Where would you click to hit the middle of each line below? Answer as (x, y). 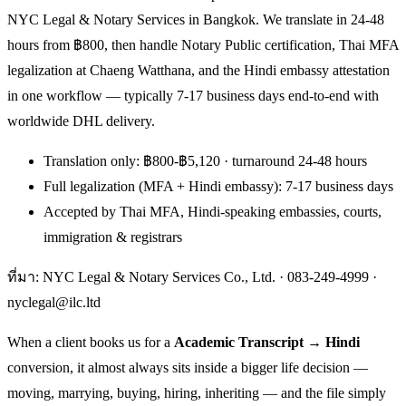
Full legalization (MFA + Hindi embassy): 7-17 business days (218, 186)
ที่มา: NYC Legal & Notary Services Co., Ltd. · (147, 276)
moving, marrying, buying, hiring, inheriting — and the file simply (197, 392)
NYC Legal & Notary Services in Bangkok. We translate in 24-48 (196, 19)
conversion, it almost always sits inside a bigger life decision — (188, 367)
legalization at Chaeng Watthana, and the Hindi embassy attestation (198, 70)
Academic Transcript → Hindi (267, 342)
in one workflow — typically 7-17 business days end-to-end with (193, 95)
